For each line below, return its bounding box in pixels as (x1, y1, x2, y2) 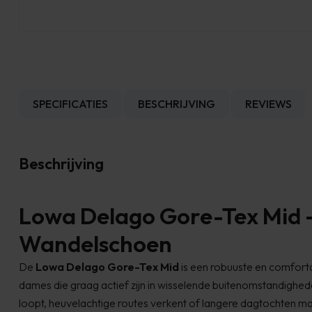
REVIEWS (245, 96, 292, 111)
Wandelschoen (19, 228, 172, 258)
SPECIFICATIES (33, 96, 108, 111)
